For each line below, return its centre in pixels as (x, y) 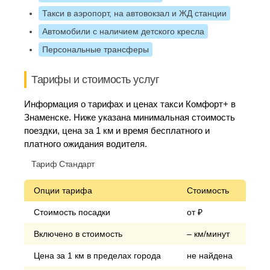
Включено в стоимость (78, 234)
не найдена (210, 256)
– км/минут (208, 234)
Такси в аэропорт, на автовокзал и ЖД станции (134, 13)
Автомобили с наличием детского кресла (123, 31)
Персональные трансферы (96, 49)
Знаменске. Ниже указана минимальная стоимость (130, 117)
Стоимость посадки (72, 212)
